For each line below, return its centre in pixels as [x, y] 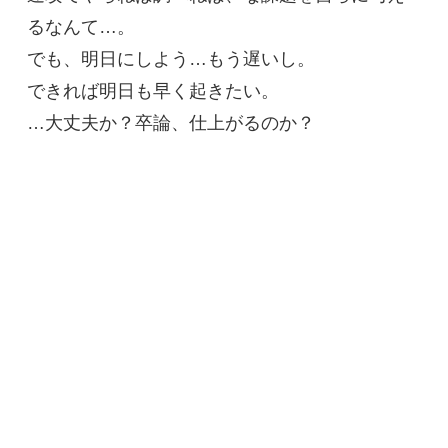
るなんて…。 [80, 27]
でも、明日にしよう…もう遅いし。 [170, 59]
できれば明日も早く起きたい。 [152, 91]
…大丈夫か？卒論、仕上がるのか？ [170, 123]
